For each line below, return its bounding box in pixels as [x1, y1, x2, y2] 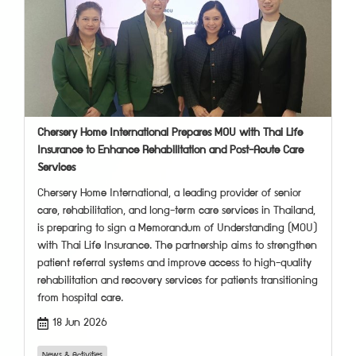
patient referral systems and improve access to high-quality [37, 258, 311, 269]
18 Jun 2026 [52, 318, 107, 328]
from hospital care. [37, 293, 123, 304]
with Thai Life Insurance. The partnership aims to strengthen [37, 241, 317, 251]
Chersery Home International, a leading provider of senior [37, 188, 301, 199]
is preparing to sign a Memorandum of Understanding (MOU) [37, 223, 318, 234]
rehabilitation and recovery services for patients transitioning [37, 276, 318, 286]
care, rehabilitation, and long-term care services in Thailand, [37, 206, 315, 216]
